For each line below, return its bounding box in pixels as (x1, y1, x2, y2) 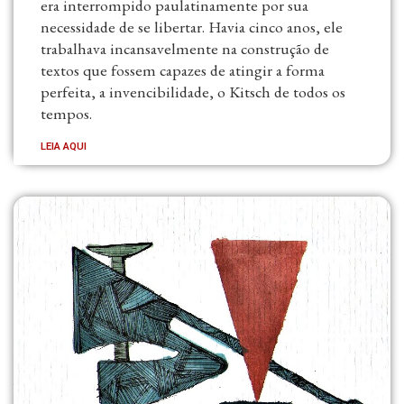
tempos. (41, 103, 92, 124)
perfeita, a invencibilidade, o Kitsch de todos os (41, 81, 345, 103)
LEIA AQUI (41, 141, 87, 153)
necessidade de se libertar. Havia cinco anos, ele (41, 16, 343, 38)
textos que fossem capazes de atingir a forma (41, 60, 325, 81)
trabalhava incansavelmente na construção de (41, 38, 329, 60)
